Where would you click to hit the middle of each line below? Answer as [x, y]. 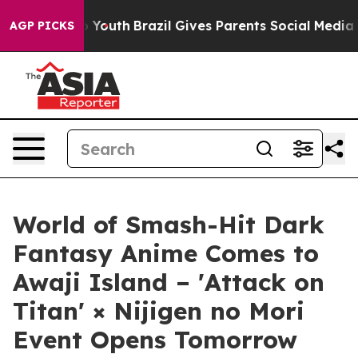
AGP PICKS [42, 26]
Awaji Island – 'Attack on [169, 282]
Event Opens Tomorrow [155, 340]
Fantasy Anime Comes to [166, 253]
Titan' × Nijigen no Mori [159, 311]
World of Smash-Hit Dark [169, 225]
